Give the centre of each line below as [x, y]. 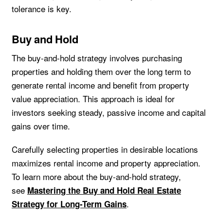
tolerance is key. [42, 8]
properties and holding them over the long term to [101, 71]
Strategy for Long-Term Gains [69, 204]
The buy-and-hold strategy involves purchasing [97, 57]
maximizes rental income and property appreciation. [106, 163]
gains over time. [41, 126]
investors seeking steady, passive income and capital [109, 112]
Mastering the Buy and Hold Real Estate [104, 191]
